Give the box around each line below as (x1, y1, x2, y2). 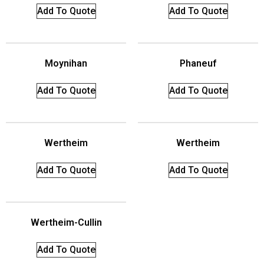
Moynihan (45, 57, 87, 69)
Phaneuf (180, 57, 216, 69)
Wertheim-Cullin (30, 216, 102, 228)
